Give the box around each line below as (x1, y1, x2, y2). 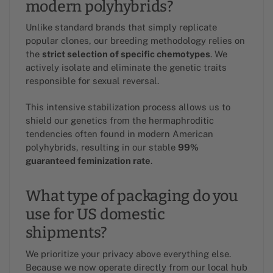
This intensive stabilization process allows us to (25, 101, 230, 112)
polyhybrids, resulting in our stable (25, 141, 178, 152)
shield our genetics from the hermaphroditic (25, 115, 214, 126)
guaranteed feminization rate (25, 155, 151, 166)
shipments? (25, 224, 107, 243)
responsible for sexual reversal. (25, 76, 159, 87)
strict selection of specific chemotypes (41, 49, 210, 60)
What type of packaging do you (25, 187, 238, 206)
